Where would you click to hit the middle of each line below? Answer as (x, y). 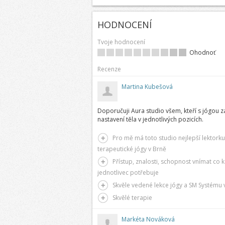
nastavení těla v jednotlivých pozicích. (150, 119)
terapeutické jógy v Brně (132, 149)
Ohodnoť (202, 52)
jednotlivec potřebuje (128, 173)
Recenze (109, 69)
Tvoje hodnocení (121, 42)
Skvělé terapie (132, 198)
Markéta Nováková (148, 219)
